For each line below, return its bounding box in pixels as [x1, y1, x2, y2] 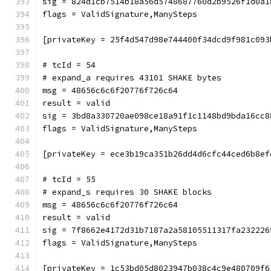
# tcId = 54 [42, 60, 96, 70]
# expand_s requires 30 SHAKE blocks [42, 187, 212, 197]
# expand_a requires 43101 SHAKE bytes [42, 73, 221, 83]
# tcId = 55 [42, 174, 96, 184]
